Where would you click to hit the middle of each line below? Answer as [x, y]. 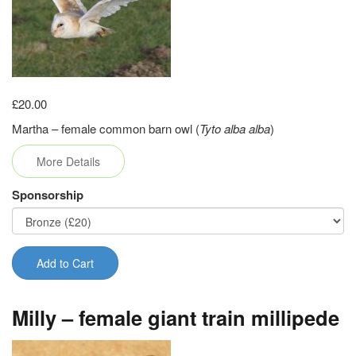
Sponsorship [48, 195]
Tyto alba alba [235, 128]
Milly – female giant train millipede [176, 317]
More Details [68, 161]
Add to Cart [65, 263]
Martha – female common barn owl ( [106, 128]
